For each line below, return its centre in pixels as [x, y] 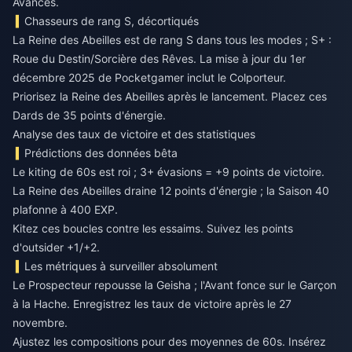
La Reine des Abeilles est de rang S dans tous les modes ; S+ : [172, 39]
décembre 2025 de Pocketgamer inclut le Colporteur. [149, 77]
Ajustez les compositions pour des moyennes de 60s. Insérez [169, 341]
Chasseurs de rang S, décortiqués [112, 20]
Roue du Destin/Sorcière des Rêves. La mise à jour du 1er [159, 58]
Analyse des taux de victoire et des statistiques [134, 134]
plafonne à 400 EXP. [65, 209]
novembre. [40, 322]
